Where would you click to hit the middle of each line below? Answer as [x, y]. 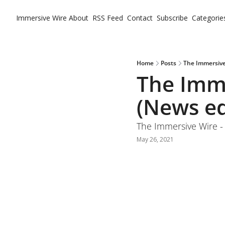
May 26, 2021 [155, 139]
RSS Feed [108, 18]
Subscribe [172, 18]
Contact [140, 18]
